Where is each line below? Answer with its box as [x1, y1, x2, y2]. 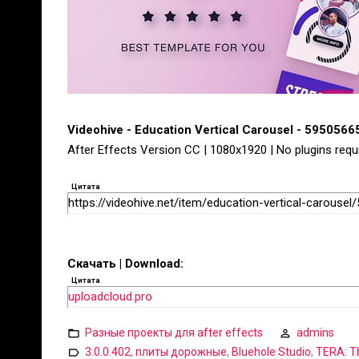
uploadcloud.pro [68, 289, 152, 304]
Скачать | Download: [67, 256, 184, 271]
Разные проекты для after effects [85, 325, 263, 339]
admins [296, 325, 334, 339]
